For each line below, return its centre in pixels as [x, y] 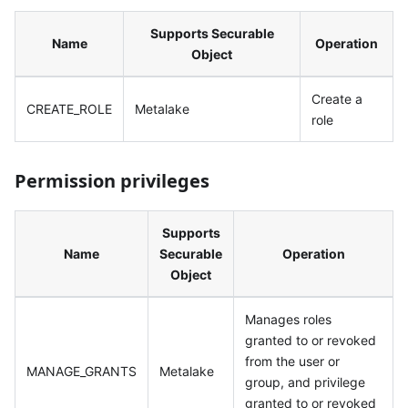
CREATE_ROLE [69, 108]
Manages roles [288, 319]
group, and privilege [305, 382]
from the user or [292, 361]
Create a [337, 98]
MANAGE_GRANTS [82, 371]
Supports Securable [212, 33]
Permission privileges [112, 180]
